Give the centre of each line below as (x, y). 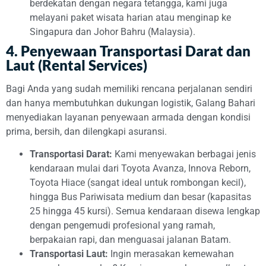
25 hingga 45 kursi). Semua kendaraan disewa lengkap (145, 211)
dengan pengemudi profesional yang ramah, (122, 225)
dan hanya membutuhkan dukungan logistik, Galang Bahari (131, 103)
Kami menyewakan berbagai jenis (184, 154)
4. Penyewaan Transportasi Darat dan (128, 50)
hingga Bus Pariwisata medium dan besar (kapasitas (140, 197)
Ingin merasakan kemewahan (171, 254)
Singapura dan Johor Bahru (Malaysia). (113, 31)
